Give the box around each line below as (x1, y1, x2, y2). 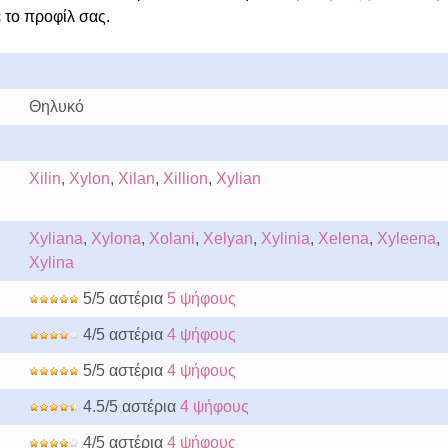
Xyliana (28, 230, 83, 247)
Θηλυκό (28, 98, 84, 115)
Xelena (317, 230, 369, 247)
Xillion (162, 170, 208, 187)
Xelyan (202, 230, 253, 247)
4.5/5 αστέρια (78, 398, 180, 415)
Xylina (28, 254, 74, 271)
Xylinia (260, 230, 310, 247)
